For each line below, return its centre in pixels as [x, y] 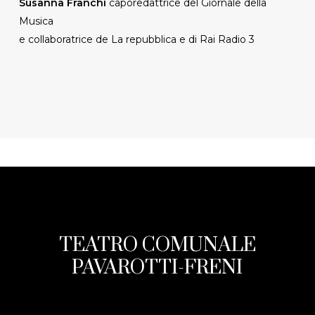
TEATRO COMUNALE [157, 245]
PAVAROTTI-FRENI [157, 267]
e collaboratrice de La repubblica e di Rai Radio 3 [136, 39]
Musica [36, 21]
